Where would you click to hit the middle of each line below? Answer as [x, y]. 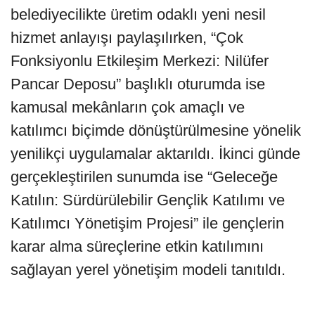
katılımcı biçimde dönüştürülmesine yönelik [156, 130]
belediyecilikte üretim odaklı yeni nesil [138, 14]
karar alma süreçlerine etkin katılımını [137, 246]
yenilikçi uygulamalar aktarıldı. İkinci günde [155, 153]
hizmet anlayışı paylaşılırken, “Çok [127, 37]
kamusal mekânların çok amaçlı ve [128, 107]
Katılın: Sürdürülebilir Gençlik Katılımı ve [148, 200]
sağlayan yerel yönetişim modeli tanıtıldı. [148, 269]
